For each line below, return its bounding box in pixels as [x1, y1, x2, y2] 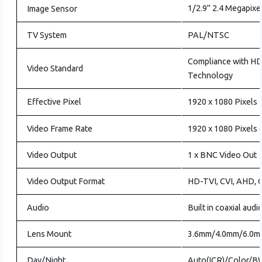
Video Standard [27, 64, 84, 73]
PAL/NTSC [188, 30, 230, 40]
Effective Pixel [27, 97, 82, 106]
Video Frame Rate [27, 124, 93, 133]
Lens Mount [27, 229, 72, 239]
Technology [188, 71, 233, 80]
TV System [27, 30, 67, 40]
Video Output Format [27, 177, 105, 186]
